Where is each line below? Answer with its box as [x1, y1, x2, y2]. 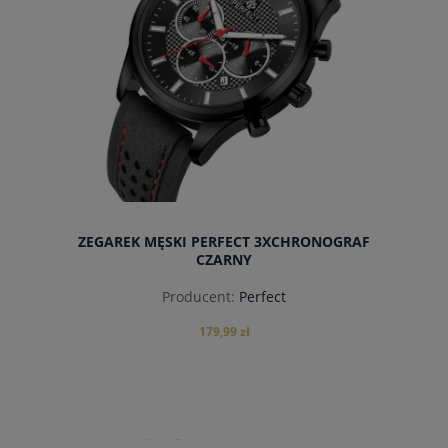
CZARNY [196, 249, 252, 269]
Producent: [162, 287, 235, 307]
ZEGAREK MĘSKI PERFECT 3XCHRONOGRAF [78, 231, 370, 251]
